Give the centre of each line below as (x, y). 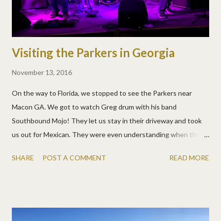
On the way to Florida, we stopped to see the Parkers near (102, 93)
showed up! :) (33, 162)
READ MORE (189, 158)
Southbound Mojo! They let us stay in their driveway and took (107, 121)
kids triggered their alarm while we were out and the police (102, 148)
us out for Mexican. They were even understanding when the (106, 135)
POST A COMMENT (74, 158)
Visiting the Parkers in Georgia (93, 53)
